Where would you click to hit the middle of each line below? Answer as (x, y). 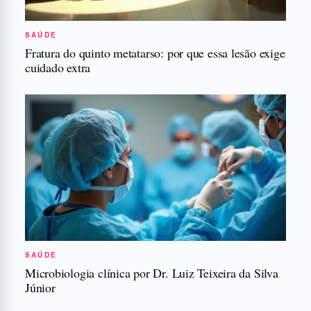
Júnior (40, 287)
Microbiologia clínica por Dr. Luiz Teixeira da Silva (152, 272)
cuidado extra (58, 67)
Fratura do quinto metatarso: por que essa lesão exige (155, 52)
